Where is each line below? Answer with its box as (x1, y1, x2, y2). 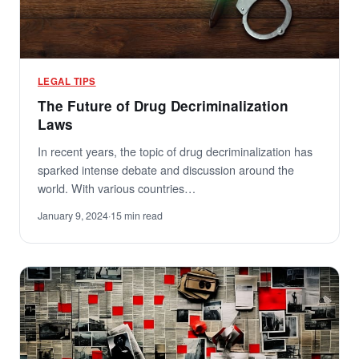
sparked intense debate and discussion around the (38, 161, 294, 179)
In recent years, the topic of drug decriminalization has (38, 143, 313, 160)
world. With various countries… (38, 179, 196, 197)
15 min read (111, 208, 163, 224)
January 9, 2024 (38, 208, 108, 224)
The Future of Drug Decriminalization (38, 96, 288, 116)
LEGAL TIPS (38, 75, 96, 89)
